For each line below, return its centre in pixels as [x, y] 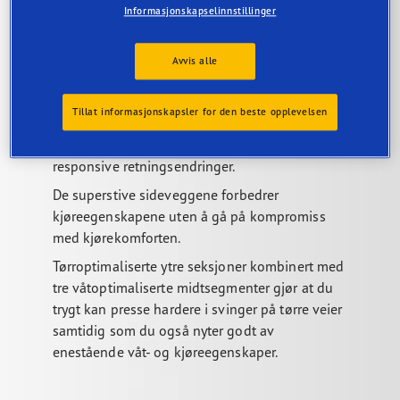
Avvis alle [195, 61]
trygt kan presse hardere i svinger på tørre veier [197, 309]
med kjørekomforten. [117, 238]
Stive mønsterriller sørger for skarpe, [165, 145]
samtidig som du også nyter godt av [163, 331]
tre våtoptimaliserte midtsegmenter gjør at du [193, 288]
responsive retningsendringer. [144, 167]
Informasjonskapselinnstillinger [200, 11]
